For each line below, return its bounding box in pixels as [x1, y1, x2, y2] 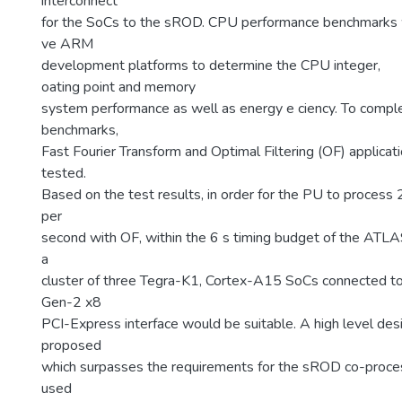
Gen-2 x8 [41, 293, 101, 312]
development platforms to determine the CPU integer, [41, 56, 380, 75]
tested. [41, 163, 86, 183]
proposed [41, 336, 101, 355]
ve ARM [41, 34, 93, 54]
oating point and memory [41, 77, 196, 97]
